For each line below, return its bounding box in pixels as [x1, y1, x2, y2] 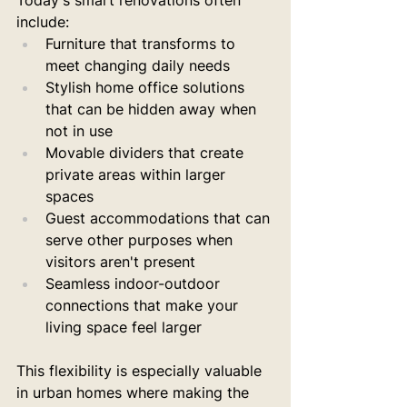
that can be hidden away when [45, 100, 261, 118]
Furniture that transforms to [45, 35, 240, 53]
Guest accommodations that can [45, 209, 274, 227]
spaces [45, 187, 94, 205]
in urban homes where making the [16, 383, 253, 402]
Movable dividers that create [45, 144, 248, 162]
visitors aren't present [45, 253, 195, 271]
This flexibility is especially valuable [16, 362, 266, 380]
